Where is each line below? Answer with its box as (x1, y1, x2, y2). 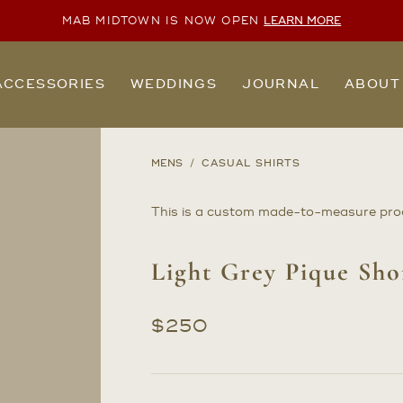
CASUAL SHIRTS (201, 157, 301, 170)
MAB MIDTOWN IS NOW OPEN (61, 13, 260, 28)
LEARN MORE (264, 13, 342, 28)
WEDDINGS (130, 76, 218, 92)
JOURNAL (242, 76, 319, 92)
